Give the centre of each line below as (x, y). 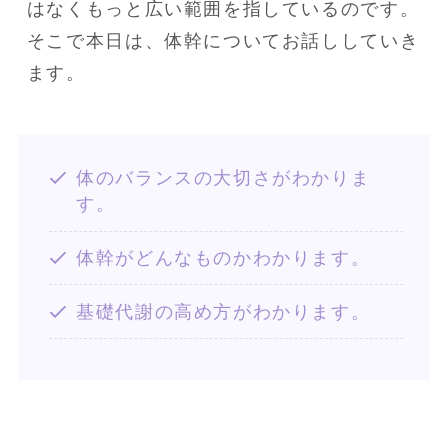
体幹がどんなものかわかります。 (223, 257)
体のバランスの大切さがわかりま (223, 178)
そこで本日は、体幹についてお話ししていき (223, 40)
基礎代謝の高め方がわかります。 (223, 311)
